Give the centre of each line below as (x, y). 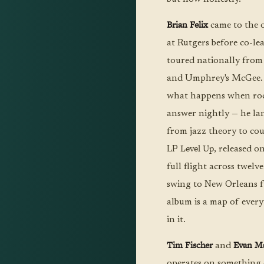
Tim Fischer (189, 245)
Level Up (197, 148)
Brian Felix (187, 24)
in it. (176, 220)
